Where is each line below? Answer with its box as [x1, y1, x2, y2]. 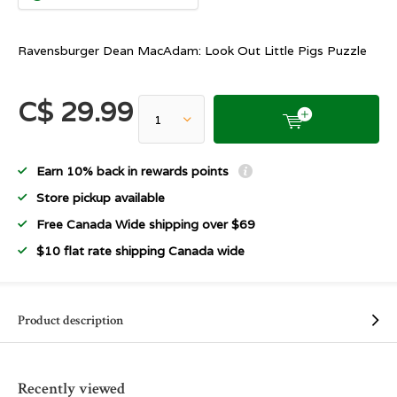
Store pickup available [36, 190, 165, 206]
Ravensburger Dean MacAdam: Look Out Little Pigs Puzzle [18, 43, 367, 58]
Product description [18, 312, 124, 329]
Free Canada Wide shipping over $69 [36, 216, 255, 232]
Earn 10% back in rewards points [36, 163, 232, 179]
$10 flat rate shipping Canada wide [36, 243, 245, 259]
